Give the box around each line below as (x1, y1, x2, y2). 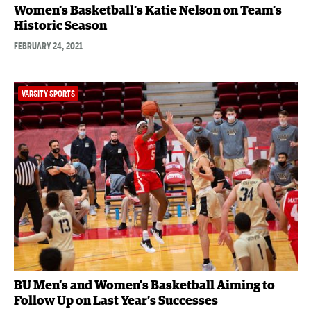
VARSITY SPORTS (21, 88, 75, 99)
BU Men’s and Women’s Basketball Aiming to (13, 279, 275, 292)
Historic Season (13, 19, 107, 33)
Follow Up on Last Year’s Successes (13, 294, 218, 308)
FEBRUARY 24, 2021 (13, 39, 83, 52)
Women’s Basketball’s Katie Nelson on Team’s (13, 4, 282, 17)
